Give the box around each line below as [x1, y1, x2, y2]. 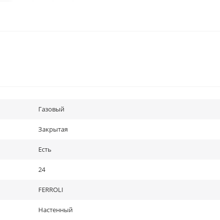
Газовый [38, 105, 64, 113]
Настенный [38, 205, 73, 214]
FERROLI [38, 185, 63, 194]
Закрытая [38, 125, 68, 134]
